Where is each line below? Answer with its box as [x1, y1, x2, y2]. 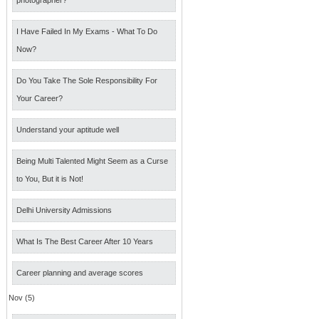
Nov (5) [9, 293, 35, 302]
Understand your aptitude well [16, 125, 119, 134]
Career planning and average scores [16, 268, 143, 277]
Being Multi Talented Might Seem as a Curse [16, 157, 168, 165]
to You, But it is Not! [16, 174, 83, 183]
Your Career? [16, 94, 63, 103]
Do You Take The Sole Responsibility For [16, 76, 157, 85]
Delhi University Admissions [16, 206, 112, 214]
